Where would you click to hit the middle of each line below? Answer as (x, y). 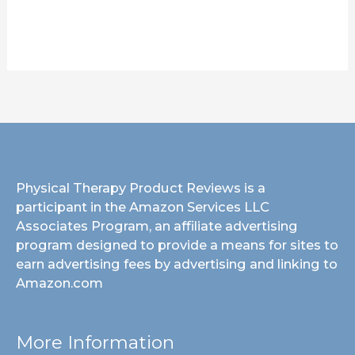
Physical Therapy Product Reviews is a (141, 187)
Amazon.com (59, 282)
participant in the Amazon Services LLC (143, 206)
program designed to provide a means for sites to (177, 244)
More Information (95, 342)
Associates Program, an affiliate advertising (157, 225)
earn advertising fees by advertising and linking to (177, 263)
